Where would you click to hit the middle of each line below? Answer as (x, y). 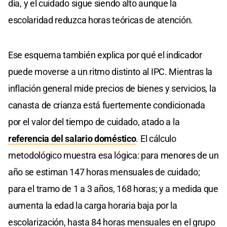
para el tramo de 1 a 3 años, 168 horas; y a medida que (113, 189)
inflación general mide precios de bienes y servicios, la (112, 89)
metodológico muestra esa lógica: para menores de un (113, 156)
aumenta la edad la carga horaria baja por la (93, 206)
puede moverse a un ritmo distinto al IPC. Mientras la (110, 72)
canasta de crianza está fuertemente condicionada (107, 105)
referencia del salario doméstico (72, 139)
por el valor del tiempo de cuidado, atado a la (94, 122)
